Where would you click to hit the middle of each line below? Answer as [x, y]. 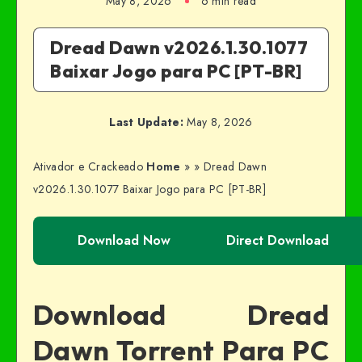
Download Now [124, 240]
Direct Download [278, 240]
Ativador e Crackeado [88, 166]
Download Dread [181, 314]
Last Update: [146, 122]
